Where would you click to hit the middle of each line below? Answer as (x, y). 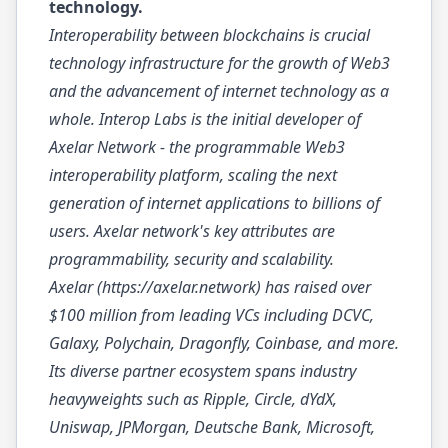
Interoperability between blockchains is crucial (209, 35)
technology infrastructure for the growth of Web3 (219, 63)
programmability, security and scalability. (191, 259)
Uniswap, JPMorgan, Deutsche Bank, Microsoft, (212, 427)
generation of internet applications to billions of (214, 203)
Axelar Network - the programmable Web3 (197, 147)
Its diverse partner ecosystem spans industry (202, 371)
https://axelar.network (179, 287)
